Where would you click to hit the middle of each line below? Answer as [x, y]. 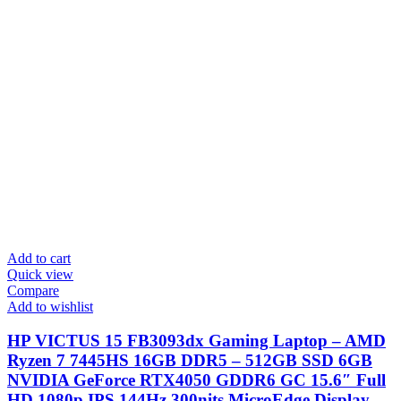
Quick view [40, 274]
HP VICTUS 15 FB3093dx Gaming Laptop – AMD [196, 341]
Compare [33, 290]
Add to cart [39, 258]
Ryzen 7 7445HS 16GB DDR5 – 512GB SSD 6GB [190, 361]
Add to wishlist [50, 306]
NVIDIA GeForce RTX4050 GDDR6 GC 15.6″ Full [196, 380]
